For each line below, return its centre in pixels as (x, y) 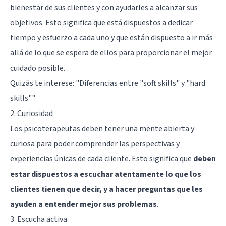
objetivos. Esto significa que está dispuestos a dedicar (101, 22)
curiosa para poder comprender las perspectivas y (95, 144)
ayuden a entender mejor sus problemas (83, 204)
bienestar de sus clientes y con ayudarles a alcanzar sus (104, 7)
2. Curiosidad (32, 113)
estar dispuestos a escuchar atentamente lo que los (106, 174)
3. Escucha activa (39, 219)
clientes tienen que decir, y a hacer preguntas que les (106, 189)
